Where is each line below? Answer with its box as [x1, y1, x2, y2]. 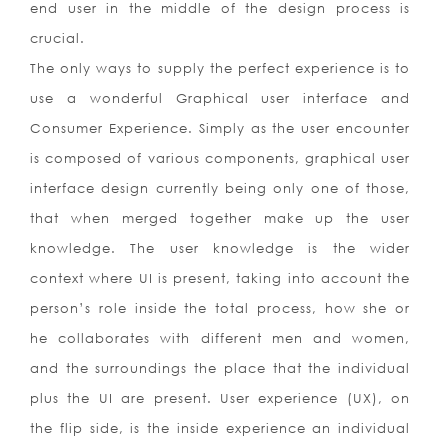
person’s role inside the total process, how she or [30, 300, 411, 317]
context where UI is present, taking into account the [30, 270, 411, 287]
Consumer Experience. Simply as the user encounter [30, 120, 411, 137]
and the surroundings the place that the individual [30, 360, 411, 377]
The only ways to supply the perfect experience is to [30, 60, 411, 77]
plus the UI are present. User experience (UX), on [30, 390, 411, 407]
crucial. [30, 30, 85, 47]
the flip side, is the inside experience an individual [30, 420, 411, 437]
